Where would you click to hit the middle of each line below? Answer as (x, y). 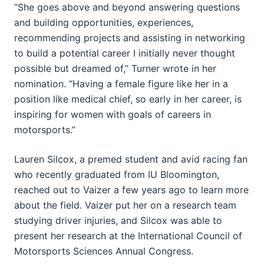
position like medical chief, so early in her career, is (128, 99)
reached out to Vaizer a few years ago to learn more (131, 189)
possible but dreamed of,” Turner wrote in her (115, 68)
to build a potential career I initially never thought (125, 53)
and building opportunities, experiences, (104, 22)
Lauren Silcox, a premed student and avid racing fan (131, 159)
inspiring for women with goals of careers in (113, 114)
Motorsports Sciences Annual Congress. (104, 251)
